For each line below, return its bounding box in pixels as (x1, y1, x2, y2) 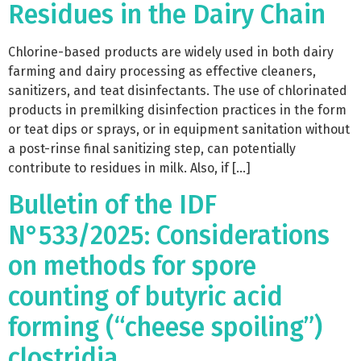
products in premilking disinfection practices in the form (8, 102, 346, 118)
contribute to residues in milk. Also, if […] (8, 160, 251, 176)
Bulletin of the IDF (8, 189, 217, 221)
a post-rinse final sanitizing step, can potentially (8, 140, 296, 156)
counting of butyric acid (8, 281, 283, 313)
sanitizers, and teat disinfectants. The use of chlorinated (8, 82, 347, 98)
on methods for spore (8, 251, 256, 282)
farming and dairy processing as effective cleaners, (8, 63, 316, 79)
